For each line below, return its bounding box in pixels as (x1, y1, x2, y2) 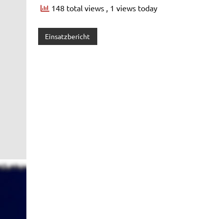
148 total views (49, 3, 106, 13)
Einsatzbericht (45, 32, 90, 41)
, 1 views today (106, 3, 157, 13)
